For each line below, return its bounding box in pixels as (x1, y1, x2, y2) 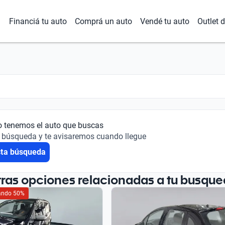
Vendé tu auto (140, 16, 189, 26)
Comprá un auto (75, 16, 132, 26)
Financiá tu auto (9, 16, 67, 26)
